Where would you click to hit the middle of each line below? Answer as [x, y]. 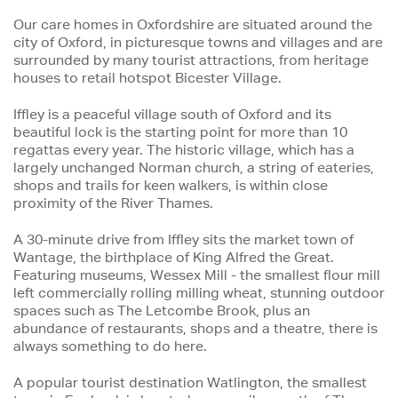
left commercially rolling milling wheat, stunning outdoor [199, 293]
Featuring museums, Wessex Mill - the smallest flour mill [197, 275]
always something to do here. [110, 346]
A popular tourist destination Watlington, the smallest [190, 383]
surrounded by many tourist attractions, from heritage [191, 60]
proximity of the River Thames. [113, 203]
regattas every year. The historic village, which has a [184, 150]
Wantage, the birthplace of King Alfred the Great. [174, 258]
